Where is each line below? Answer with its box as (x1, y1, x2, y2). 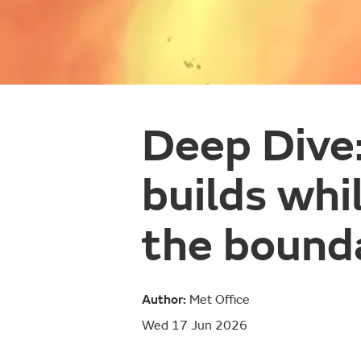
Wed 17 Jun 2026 (142, 317, 247, 334)
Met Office (186, 292, 250, 309)
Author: (142, 292, 186, 309)
